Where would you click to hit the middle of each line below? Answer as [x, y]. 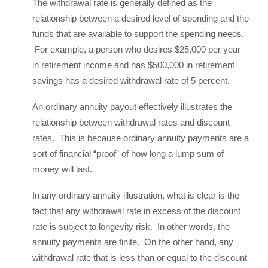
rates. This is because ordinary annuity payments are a [141, 138]
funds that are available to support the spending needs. [138, 34]
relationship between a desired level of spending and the [141, 18]
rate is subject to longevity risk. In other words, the [131, 226]
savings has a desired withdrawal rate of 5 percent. [131, 80]
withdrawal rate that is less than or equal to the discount [140, 258]
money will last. [62, 169]
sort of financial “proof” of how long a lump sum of [128, 153]
